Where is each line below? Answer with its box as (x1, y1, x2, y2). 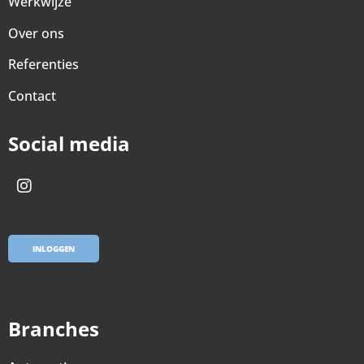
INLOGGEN (32, 243, 75, 254)
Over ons (8, 24, 64, 42)
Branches (8, 315, 99, 342)
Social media (8, 130, 130, 157)
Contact (8, 86, 59, 105)
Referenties (8, 55, 79, 74)
